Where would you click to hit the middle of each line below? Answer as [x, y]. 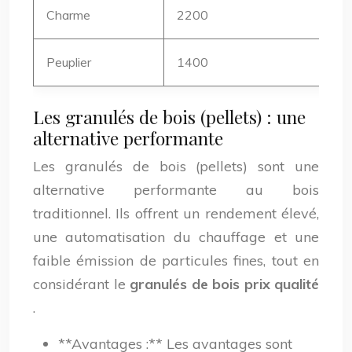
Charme [68, 15]
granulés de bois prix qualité [224, 284]
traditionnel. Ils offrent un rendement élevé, [176, 213]
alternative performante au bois [176, 190]
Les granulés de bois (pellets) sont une [176, 166]
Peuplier [69, 62]
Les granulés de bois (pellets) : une [169, 117]
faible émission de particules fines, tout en [176, 260]
